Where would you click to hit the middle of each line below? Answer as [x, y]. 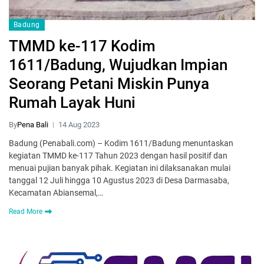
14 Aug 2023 [79, 125]
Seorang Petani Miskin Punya [109, 84]
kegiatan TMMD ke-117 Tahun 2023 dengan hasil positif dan [118, 156]
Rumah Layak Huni [72, 103]
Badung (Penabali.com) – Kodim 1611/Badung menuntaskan [121, 143]
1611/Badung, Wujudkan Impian [118, 65]
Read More [26, 212]
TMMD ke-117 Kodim [82, 46]
